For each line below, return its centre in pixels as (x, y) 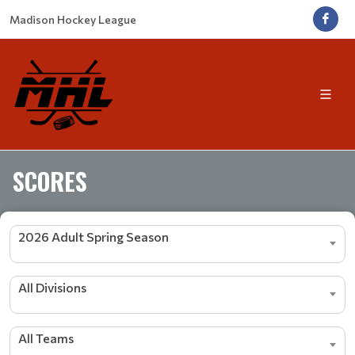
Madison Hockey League (73, 19)
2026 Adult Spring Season (94, 236)
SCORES (50, 181)
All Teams (46, 338)
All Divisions (52, 287)
